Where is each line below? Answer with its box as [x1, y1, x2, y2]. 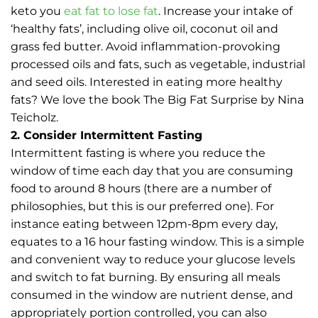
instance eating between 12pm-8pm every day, [11, 216, 278, 231]
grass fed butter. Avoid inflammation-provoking [11, 39, 280, 53]
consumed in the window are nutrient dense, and [11, 287, 293, 302]
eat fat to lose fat [64, 4, 158, 18]
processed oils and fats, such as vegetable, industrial [11, 57, 305, 71]
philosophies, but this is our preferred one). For [11, 199, 274, 213]
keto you [11, 4, 64, 18]
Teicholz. [11, 110, 58, 124]
